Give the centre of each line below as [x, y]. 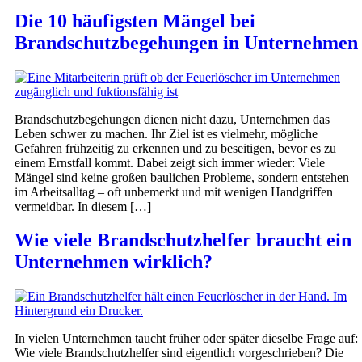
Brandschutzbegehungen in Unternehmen [186, 42]
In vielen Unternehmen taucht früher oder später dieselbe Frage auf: [186, 339]
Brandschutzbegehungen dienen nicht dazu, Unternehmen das [172, 119]
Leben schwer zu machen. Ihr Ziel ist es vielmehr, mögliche [166, 133]
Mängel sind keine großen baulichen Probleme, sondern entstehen [182, 177]
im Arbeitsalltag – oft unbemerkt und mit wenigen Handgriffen [174, 192]
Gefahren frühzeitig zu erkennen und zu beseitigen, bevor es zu [175, 148]
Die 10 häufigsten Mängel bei [135, 21]
